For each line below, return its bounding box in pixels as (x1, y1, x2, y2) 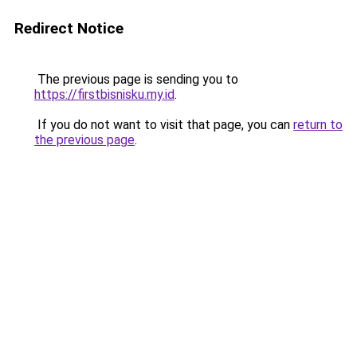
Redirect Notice (14, 19, 124, 37)
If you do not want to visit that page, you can (34, 117, 293, 132)
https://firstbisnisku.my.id (34, 87, 175, 102)
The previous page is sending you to (34, 72, 238, 87)
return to (293, 117, 343, 132)
